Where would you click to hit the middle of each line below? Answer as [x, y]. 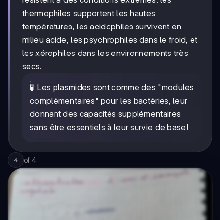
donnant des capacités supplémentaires [106, 114]
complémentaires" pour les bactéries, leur [109, 100]
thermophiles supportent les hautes [89, 13]
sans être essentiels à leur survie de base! [109, 127]
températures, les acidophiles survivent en [102, 26]
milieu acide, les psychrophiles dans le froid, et [110, 40]
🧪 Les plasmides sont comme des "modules [112, 87]
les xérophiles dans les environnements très [105, 53]
